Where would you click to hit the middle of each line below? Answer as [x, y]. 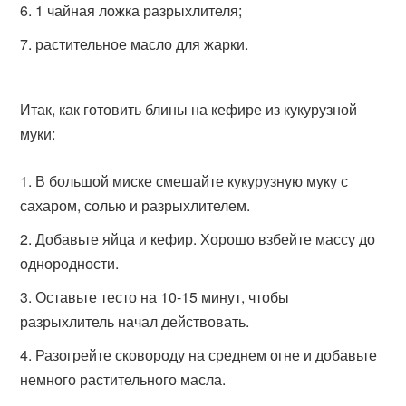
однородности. [70, 263]
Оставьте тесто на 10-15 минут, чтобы [163, 297]
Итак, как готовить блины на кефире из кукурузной [189, 109]
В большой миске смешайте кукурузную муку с [192, 181]
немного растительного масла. [123, 379]
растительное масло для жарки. [142, 44]
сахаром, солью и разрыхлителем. [135, 205]
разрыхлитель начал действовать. [135, 321]
